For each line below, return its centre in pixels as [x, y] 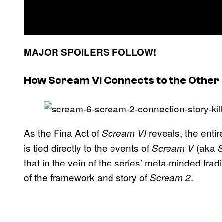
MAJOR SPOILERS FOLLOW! [91, 52]
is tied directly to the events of [88, 148]
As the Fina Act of [63, 133]
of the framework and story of [87, 177]
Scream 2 [170, 178]
